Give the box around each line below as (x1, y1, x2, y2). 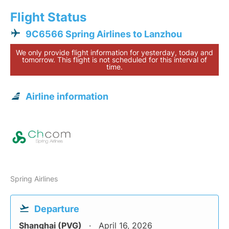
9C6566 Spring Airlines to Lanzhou (26, 29, 182, 40)
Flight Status (10, 10, 86, 25)
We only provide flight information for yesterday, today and (16, 48, 213, 57)
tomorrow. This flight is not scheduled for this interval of (22, 55, 207, 64)
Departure (34, 203, 79, 215)
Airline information (26, 91, 108, 102)
